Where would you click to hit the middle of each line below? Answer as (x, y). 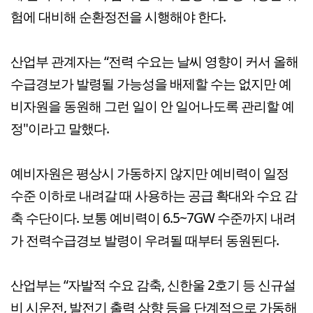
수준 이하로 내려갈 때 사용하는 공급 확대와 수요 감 (154, 195)
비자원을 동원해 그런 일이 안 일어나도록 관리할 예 (152, 105)
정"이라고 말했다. (60, 128)
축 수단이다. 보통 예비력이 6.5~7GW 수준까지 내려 (153, 217)
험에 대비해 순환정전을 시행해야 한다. (118, 16)
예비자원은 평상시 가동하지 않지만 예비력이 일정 (150, 173)
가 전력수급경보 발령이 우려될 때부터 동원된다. (145, 240)
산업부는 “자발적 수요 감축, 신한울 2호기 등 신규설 (153, 284)
